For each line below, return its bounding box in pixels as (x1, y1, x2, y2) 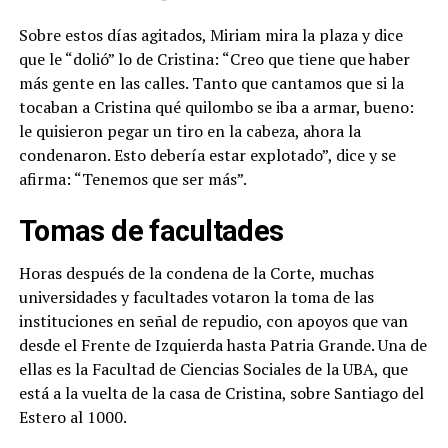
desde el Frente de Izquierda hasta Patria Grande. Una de (18, 333, 427, 356)
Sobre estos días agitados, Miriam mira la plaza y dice (18, 23, 403, 46)
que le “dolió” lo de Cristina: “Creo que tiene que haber (18, 47, 410, 70)
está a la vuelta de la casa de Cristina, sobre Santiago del (18, 381, 424, 404)
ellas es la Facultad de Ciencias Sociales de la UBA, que (18, 357, 408, 380)
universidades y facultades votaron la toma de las (18, 285, 374, 308)
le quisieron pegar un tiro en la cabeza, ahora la (18, 119, 361, 142)
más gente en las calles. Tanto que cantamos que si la (18, 71, 404, 94)
